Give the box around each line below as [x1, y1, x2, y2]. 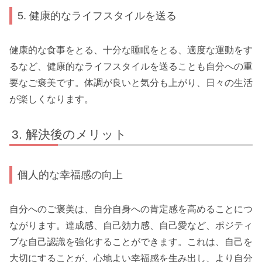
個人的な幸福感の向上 [18, 168, 123, 181]
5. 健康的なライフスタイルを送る [18, 9, 177, 22]
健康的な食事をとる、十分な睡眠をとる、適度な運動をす [9, 44, 253, 55]
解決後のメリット [26, 127, 127, 141]
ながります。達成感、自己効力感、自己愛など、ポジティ [9, 220, 253, 230]
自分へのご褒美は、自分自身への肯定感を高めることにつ [9, 204, 253, 214]
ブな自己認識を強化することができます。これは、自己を [9, 236, 253, 247]
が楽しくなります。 [9, 94, 94, 104]
